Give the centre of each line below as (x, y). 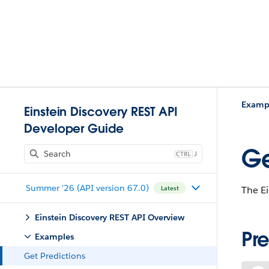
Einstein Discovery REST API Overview (110, 217)
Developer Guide (74, 128)
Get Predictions (55, 256)
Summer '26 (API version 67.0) (87, 188)
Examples (54, 237)
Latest (170, 188)
